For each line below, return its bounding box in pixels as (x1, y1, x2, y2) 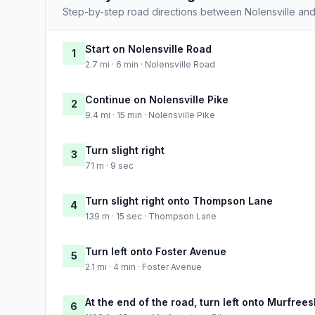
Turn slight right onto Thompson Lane (85, 194, 273, 207)
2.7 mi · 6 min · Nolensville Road (85, 58, 215, 70)
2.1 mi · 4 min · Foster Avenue (85, 261, 202, 272)
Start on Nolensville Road (85, 42, 212, 55)
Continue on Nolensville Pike (85, 93, 229, 105)
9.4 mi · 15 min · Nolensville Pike (85, 109, 215, 120)
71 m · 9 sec (85, 160, 134, 171)
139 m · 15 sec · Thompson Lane (85, 210, 217, 221)
